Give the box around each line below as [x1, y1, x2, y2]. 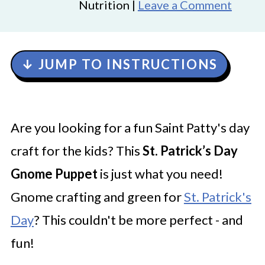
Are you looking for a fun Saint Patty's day [10, 119, 250, 135]
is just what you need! [97, 166, 223, 182]
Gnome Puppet [10, 166, 98, 182]
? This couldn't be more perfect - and [33, 212, 243, 228]
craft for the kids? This [10, 143, 143, 159]
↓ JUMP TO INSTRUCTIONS [21, 56, 218, 72]
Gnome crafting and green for [10, 189, 184, 205]
